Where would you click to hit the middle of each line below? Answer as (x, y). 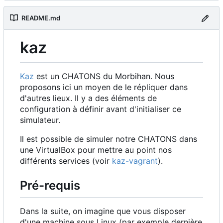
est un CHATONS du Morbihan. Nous (104, 76)
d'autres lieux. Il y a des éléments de (88, 98)
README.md (41, 18)
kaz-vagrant (135, 161)
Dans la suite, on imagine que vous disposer (103, 211)
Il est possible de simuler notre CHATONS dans (109, 139)
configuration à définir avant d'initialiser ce (101, 109)
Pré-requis (50, 186)
